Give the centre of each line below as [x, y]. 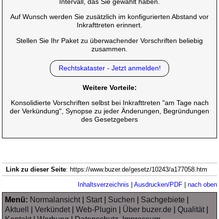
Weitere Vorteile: [109, 87]
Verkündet [53, 210]
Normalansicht [55, 200]
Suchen [122, 200]
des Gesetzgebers [109, 120]
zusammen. [109, 49]
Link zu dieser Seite [36, 170]
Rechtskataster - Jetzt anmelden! [109, 68]
